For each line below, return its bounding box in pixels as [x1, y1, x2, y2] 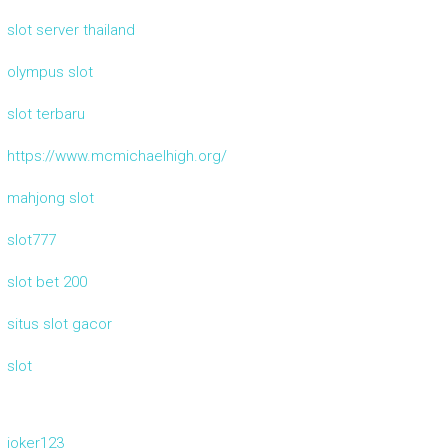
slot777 [6, 231, 56, 250]
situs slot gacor [6, 315, 112, 334]
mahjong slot [6, 189, 94, 208]
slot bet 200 [6, 273, 87, 292]
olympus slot [6, 63, 93, 82]
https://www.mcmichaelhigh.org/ [6, 147, 227, 166]
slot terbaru [6, 105, 85, 124]
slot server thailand [6, 21, 135, 40]
